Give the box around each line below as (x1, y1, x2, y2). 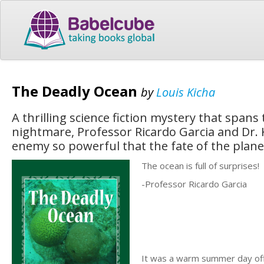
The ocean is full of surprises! (141, 159, 259, 171)
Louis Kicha (156, 84, 215, 100)
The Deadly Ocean (12, 81, 141, 101)
